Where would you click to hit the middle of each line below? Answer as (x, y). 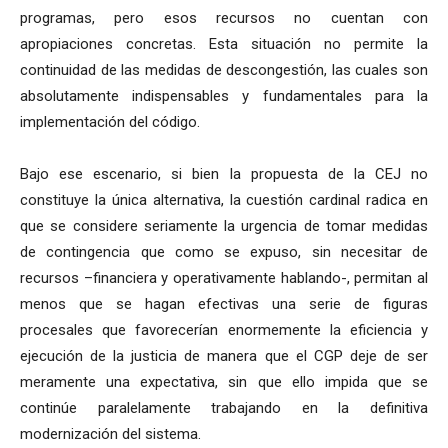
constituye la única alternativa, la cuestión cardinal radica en (224, 200)
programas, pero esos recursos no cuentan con (224, 18)
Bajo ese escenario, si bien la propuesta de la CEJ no (224, 174)
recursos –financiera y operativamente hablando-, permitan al (224, 278)
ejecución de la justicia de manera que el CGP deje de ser (224, 356)
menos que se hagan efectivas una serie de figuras (224, 304)
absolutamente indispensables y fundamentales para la (224, 96)
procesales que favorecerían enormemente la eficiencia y (224, 330)
